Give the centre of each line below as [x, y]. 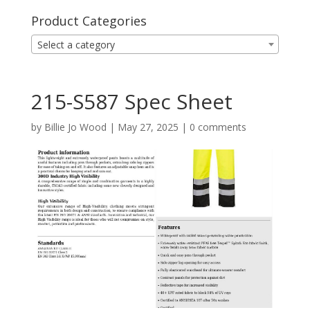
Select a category [76, 45]
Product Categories [89, 21]
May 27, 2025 [148, 127]
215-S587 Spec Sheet [131, 102]
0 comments [218, 127]
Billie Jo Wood [75, 127]
